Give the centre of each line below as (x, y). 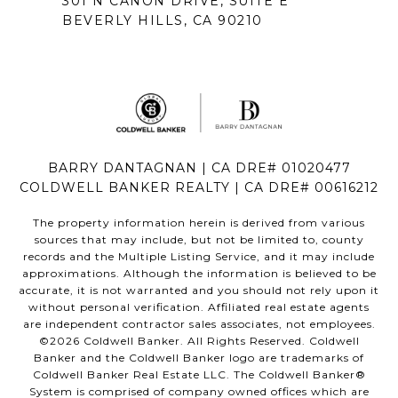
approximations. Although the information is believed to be (199, 274)
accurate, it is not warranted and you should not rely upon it (199, 291)
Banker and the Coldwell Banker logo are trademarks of (199, 358)
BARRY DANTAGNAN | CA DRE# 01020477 (199, 168)
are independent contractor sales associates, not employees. (199, 324)
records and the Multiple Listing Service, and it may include (199, 257)
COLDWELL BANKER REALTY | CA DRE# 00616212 (199, 188)
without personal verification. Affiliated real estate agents (199, 307)
